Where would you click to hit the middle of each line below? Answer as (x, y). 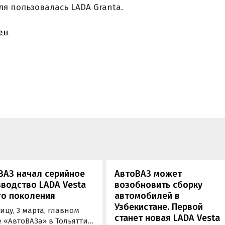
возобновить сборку (159, 185)
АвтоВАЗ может (148, 174)
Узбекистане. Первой (159, 207)
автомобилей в (147, 196)
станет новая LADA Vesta (167, 218)
